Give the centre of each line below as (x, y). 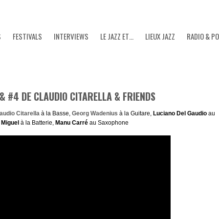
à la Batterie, (37, 123)
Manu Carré (71, 123)
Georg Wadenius (95, 113)
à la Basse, (56, 113)
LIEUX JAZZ (160, 36)
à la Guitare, (136, 113)
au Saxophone (108, 123)
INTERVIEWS (71, 36)
